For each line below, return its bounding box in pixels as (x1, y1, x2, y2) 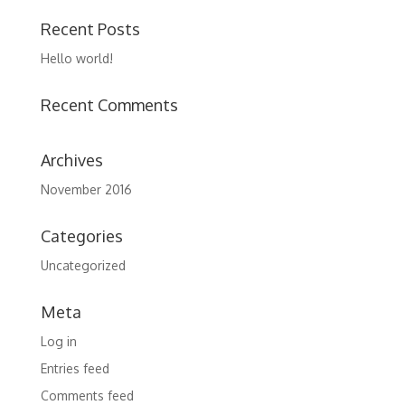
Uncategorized (40, 258, 126, 273)
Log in (40, 334, 77, 349)
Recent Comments (40, 95, 178, 115)
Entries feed (40, 361, 109, 376)
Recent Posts (40, 19, 140, 39)
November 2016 (40, 182, 132, 197)
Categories (40, 226, 123, 246)
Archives (40, 150, 103, 170)
